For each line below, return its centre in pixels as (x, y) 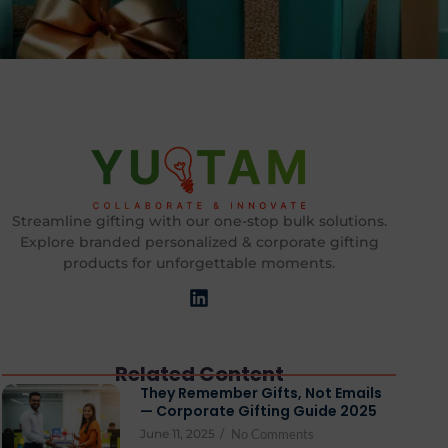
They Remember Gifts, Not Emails (260, 393)
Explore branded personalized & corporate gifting (199, 241)
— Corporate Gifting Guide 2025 (258, 411)
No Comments (272, 434)
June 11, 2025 (177, 434)
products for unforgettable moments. (199, 262)
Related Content (199, 374)
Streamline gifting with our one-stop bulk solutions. (199, 220)
